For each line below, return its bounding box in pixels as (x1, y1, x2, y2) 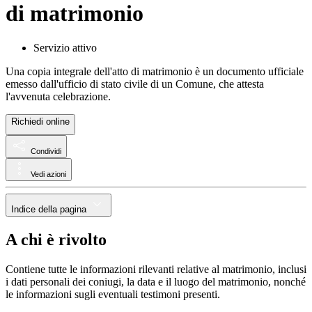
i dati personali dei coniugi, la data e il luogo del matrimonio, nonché (6, 275, 306, 288)
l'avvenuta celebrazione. (6, 90, 111, 102)
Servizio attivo (33, 41, 97, 54)
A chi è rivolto (6, 230, 107, 249)
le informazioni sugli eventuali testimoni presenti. (6, 288, 220, 300)
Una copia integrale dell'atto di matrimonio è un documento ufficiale (6, 65, 304, 77)
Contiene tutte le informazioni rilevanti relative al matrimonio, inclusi (6, 263, 306, 275)
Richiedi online (11, 116, 70, 127)
